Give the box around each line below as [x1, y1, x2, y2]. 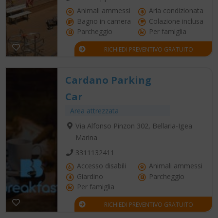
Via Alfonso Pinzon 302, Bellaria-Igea [75, 121, 192, 130]
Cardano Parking [65, 73, 151, 87]
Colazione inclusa [147, 16, 203, 26]
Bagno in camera [75, 16, 131, 26]
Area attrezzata [70, 106, 119, 115]
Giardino [75, 171, 103, 181]
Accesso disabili [75, 161, 126, 171]
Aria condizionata [147, 5, 203, 15]
